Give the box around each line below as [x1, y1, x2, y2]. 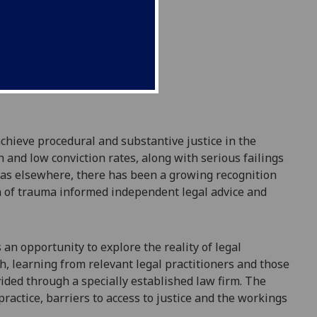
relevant [88, 255, 133, 272]
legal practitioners [136, 255, 234, 272]
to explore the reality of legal [87, 238, 241, 255]
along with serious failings [139, 150, 284, 166]
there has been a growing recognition [76, 167, 277, 183]
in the [225, 133, 256, 149]
